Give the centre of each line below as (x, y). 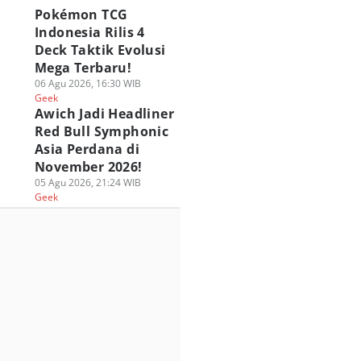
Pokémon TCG (81, 15)
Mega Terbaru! (83, 68)
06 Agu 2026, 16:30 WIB (87, 83)
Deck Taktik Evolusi (100, 50)
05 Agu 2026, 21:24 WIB (87, 183)
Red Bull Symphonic (102, 131)
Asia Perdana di (87, 149)
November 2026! (88, 167)
